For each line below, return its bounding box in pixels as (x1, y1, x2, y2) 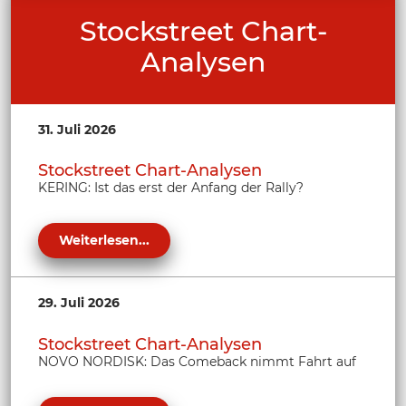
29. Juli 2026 (38, 295, 120, 312)
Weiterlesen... (59, 232, 150, 249)
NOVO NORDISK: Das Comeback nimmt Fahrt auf (38, 353, 356, 371)
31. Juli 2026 (38, 121, 116, 138)
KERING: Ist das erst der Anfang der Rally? (38, 179, 304, 197)
